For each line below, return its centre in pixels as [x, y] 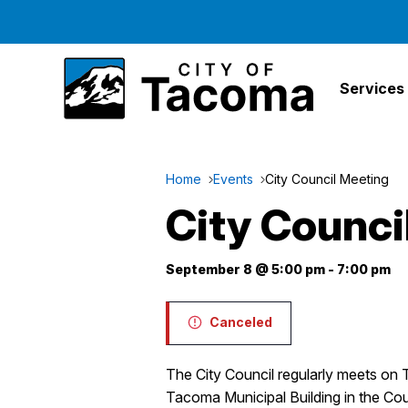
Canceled [241, 322]
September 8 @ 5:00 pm [245, 269]
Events [233, 179]
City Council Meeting [327, 179]
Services [372, 88]
